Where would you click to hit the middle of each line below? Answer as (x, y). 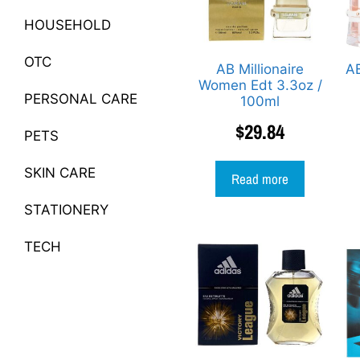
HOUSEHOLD (67, 25)
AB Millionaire (260, 70)
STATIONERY (66, 210)
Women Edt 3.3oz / (260, 86)
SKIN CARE (60, 173)
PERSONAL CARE (81, 99)
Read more (260, 179)
